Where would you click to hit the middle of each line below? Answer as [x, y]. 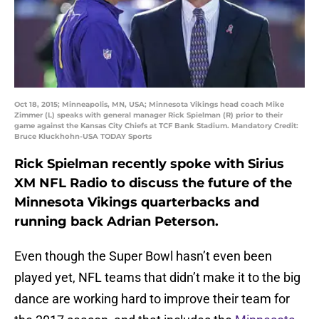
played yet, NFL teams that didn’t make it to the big [157, 278]
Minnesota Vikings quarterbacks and [137, 203]
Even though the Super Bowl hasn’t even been [143, 256]
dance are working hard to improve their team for [152, 299]
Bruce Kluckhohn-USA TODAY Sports [83, 137]
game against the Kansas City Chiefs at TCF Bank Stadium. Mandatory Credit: [156, 126]
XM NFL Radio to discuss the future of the [153, 183]
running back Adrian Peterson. [116, 222]
